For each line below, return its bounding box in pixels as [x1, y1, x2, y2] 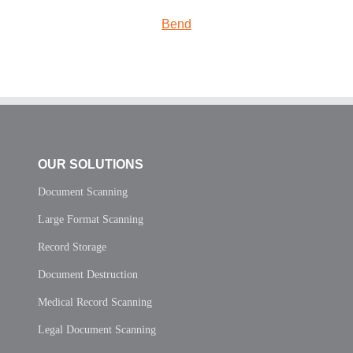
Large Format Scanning [38, 213, 143, 225]
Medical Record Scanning [38, 295, 152, 308]
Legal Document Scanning [38, 323, 156, 336]
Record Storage [38, 240, 106, 253]
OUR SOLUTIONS [38, 157, 143, 171]
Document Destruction [38, 268, 138, 281]
